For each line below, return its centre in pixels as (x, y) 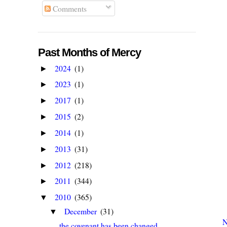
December (82, 211)
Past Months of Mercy (90, 52)
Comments (69, 8)
